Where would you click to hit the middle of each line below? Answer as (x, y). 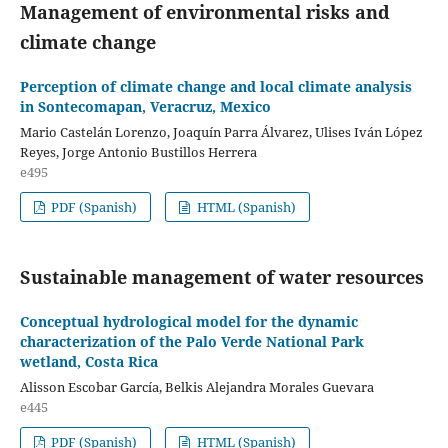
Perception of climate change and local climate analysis (215, 86)
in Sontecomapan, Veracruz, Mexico (145, 106)
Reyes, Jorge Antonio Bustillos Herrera (138, 151)
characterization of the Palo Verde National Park (191, 341)
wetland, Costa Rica (88, 361)
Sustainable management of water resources (221, 276)
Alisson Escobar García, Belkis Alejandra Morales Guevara (196, 386)
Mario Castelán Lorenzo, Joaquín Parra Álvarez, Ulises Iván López (221, 131)
